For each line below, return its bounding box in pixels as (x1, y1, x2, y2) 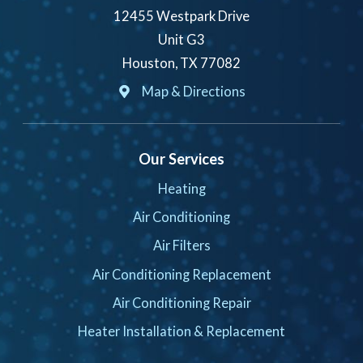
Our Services (139, 149, 224, 168)
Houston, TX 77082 (122, 55, 241, 71)
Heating (157, 181, 206, 196)
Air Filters (152, 237, 211, 254)
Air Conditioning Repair (112, 294, 251, 310)
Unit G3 (158, 32, 205, 48)
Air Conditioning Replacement (92, 266, 271, 282)
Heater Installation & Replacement (78, 323, 285, 340)
